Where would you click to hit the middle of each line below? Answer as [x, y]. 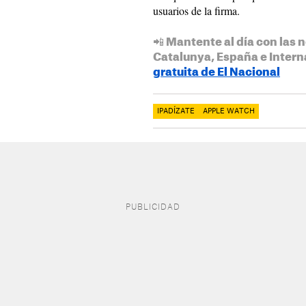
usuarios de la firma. [196, 11]
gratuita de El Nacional [217, 73]
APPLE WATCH [229, 112]
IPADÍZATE [176, 112]
